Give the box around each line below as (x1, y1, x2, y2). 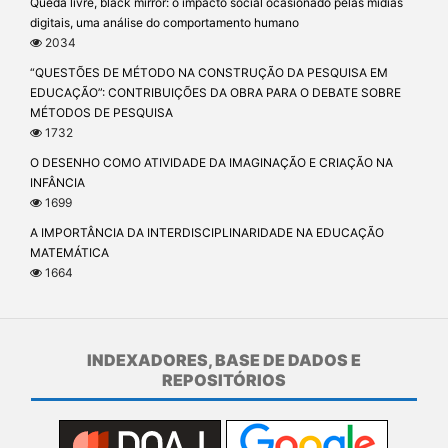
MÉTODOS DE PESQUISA (30, 105, 173, 121)
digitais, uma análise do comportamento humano (30, 15, 299, 31)
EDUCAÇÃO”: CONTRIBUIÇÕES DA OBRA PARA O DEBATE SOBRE (30, 85, 401, 101)
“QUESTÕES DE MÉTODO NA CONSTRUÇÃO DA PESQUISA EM (30, 65, 388, 81)
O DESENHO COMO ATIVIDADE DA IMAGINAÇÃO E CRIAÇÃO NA (30, 155, 393, 171)
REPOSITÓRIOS (162, 370, 286, 391)
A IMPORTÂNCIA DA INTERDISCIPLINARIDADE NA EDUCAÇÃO (30, 225, 384, 241)
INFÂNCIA (30, 175, 85, 191)
